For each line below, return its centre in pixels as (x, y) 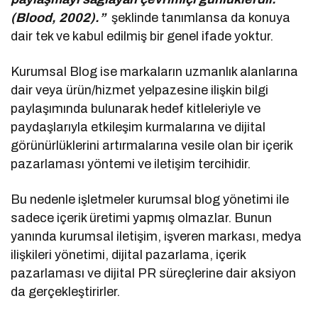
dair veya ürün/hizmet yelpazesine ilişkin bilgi (140, 91)
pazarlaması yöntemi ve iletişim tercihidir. (131, 164)
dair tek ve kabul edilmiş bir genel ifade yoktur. (142, 37)
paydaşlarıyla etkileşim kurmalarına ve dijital (138, 127)
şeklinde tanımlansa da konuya (201, 18)
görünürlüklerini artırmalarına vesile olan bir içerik (152, 146)
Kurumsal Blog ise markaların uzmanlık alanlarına (155, 72)
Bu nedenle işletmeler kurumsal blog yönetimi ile (150, 200)
